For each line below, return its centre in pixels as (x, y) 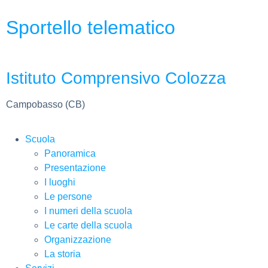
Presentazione (75, 168)
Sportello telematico (91, 28)
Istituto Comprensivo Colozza (116, 78)
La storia (63, 254)
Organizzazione (78, 240)
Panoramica (70, 154)
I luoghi (60, 182)
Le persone (68, 197)
